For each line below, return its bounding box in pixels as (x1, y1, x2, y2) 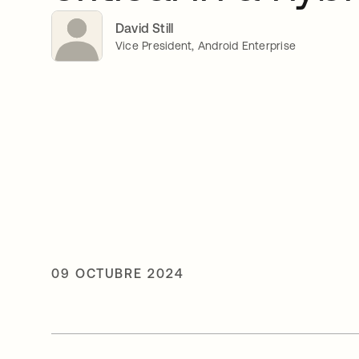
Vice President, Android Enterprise (115, 38, 296, 52)
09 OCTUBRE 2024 (51, 265, 184, 280)
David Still (115, 20, 174, 35)
